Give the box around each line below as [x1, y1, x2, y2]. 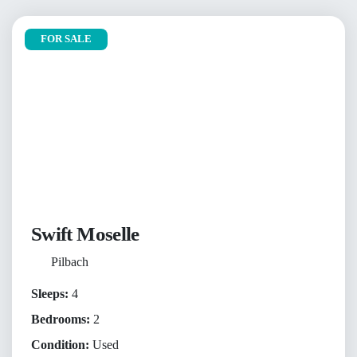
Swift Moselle [31, 223, 139, 245]
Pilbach [50, 255, 88, 269]
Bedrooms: [31, 312, 90, 327]
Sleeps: [31, 287, 69, 301]
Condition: [31, 338, 89, 352]
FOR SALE [41, 33, 92, 45]
